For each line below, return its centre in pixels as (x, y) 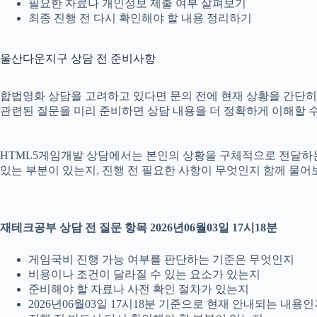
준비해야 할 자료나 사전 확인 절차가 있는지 (139, 289)
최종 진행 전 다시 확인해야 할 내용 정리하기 (140, 18)
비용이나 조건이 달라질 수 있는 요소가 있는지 (144, 275)
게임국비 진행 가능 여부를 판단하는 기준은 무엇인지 (161, 260)
